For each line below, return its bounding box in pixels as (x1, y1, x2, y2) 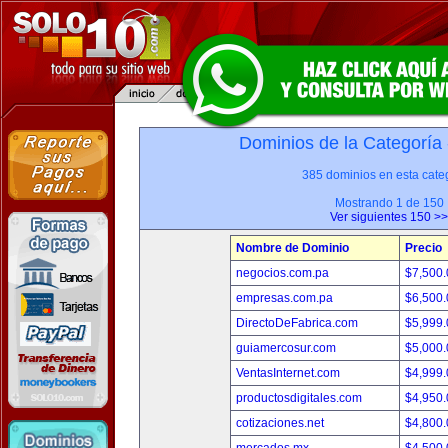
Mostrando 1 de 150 (334, 196, 444, 210)
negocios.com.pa (236, 266, 329, 280)
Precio (405, 241, 442, 255)
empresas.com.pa (236, 291, 333, 305)
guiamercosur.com (236, 341, 336, 355)
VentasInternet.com (236, 366, 340, 380)
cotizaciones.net (236, 416, 324, 430)
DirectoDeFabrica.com (236, 316, 358, 330)
